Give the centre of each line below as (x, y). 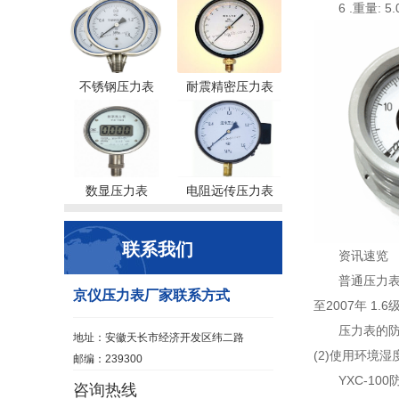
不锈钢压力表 (116, 86)
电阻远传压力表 (229, 191)
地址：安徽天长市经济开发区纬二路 (159, 338)
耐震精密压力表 (229, 86)
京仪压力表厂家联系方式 (151, 295)
